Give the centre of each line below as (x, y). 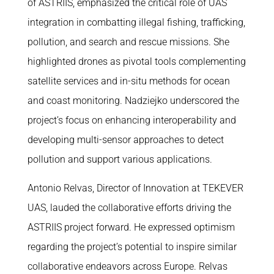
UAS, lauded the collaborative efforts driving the (129, 208)
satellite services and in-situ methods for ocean (128, 81)
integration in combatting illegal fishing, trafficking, (136, 23)
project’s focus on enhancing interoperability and (131, 120)
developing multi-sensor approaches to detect (125, 140)
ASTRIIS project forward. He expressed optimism (131, 228)
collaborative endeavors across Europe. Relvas (127, 267)
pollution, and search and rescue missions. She (128, 42)
